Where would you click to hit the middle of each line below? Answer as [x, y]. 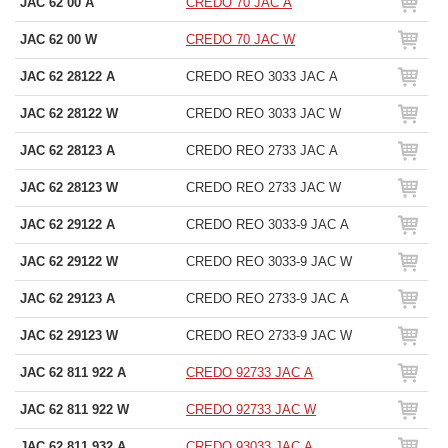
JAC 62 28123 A [67, 150]
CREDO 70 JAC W [240, 39]
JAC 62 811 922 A [73, 372]
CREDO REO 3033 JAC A [262, 76]
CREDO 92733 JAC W [251, 409]
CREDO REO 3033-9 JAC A [267, 224]
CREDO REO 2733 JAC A [262, 150]
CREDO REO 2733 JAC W [263, 187]
